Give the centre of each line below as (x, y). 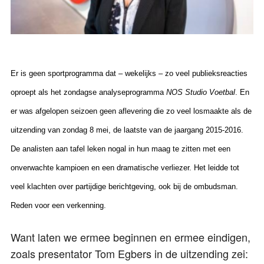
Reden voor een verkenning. (58, 206)
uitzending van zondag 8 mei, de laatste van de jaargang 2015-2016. (127, 130)
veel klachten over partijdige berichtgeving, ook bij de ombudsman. (124, 187)
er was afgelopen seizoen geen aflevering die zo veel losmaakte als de (131, 111)
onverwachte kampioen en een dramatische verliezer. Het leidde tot (125, 168)
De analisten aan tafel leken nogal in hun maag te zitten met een (121, 149)
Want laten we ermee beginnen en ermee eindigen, (131, 237)
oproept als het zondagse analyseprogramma (88, 93)
